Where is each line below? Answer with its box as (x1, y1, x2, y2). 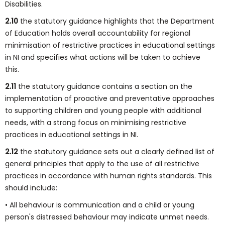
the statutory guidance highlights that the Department (20, 16, 214, 26)
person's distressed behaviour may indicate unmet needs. (5, 212, 209, 222)
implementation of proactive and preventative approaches (5, 93, 214, 103)
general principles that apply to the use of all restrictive (5, 159, 199, 169)
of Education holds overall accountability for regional (5, 28, 190, 38)
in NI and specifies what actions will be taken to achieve (5, 52, 200, 62)
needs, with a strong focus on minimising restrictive (5, 118, 186, 128)
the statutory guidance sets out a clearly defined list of (20, 147, 214, 157)
